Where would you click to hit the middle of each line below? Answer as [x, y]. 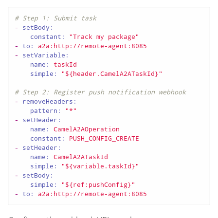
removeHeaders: [49, 101]
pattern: [45, 110]
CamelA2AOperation [86, 129]
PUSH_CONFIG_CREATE [104, 138]
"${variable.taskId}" [100, 166]
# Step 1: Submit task [55, 18]
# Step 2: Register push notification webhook [100, 92]
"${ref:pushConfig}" [98, 184]
